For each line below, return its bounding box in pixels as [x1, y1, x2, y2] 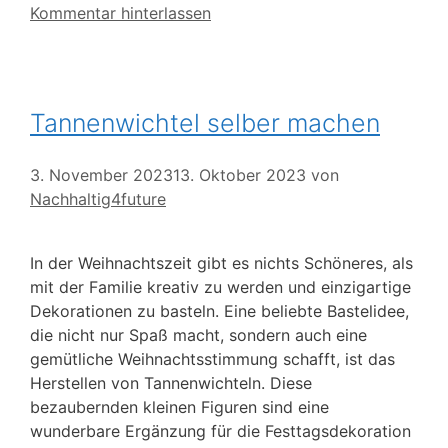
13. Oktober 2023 [173, 165, 306, 186]
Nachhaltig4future [30, 189, 166, 210]
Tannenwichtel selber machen [30, 108, 380, 139]
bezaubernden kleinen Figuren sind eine [30, 397, 329, 418]
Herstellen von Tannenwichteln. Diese [30, 373, 312, 394]
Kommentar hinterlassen [30, 2, 211, 23]
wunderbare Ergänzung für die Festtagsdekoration [30, 421, 411, 442]
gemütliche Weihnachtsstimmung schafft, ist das [30, 349, 395, 370]
